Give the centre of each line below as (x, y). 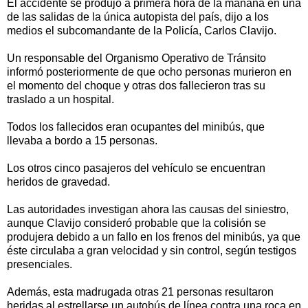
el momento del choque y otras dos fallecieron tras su (136, 85)
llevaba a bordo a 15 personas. (82, 140)
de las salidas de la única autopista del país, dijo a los (138, 16)
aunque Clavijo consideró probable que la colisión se (136, 223)
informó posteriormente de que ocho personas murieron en (149, 71)
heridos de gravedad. (58, 181)
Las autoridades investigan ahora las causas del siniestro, (148, 209)
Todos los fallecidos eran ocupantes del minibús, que (136, 126)
